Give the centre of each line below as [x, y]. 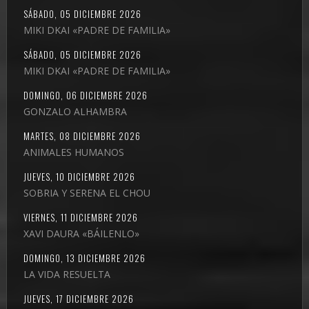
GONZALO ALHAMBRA [75, 111]
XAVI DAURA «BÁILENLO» [81, 233]
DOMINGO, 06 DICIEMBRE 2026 [85, 95]
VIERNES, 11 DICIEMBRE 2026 [80, 217]
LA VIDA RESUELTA [67, 274]
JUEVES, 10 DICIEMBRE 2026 [79, 176]
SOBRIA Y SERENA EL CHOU [87, 192]
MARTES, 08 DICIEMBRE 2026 [82, 136]
